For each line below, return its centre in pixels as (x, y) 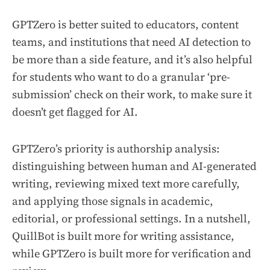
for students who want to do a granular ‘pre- (121, 77)
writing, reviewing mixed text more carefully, (126, 184)
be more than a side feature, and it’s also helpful (132, 60)
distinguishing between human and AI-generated (134, 166)
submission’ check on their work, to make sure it (132, 95)
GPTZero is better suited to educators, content (125, 25)
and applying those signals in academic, (113, 201)
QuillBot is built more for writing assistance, (123, 236)
